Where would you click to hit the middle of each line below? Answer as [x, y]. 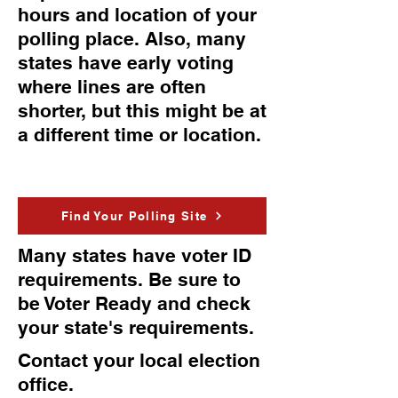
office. [46, 384]
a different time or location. [142, 135]
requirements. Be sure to [129, 279]
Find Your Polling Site [134, 216]
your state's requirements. [136, 327]
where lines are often [112, 87]
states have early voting [126, 63]
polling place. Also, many [132, 39]
